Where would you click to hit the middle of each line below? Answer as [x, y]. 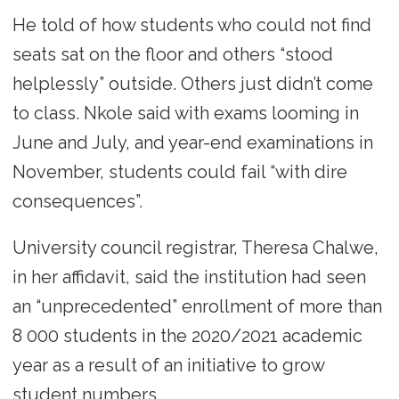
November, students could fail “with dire [179, 171]
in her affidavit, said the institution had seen [189, 277]
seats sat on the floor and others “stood [172, 54]
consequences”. [77, 201]
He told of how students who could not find [191, 24]
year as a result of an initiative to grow [168, 366]
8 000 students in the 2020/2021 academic [187, 336]
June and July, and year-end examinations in [192, 142]
